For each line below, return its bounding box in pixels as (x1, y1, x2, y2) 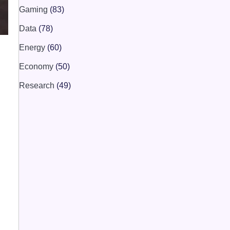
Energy (18, 43, 47, 52)
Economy (18, 62, 55, 71)
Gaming (18, 5, 50, 14)
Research (18, 81, 56, 90)
